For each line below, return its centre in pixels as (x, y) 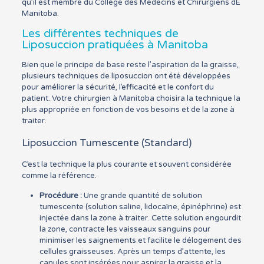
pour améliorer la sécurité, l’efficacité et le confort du (118, 87)
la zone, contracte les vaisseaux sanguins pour (125, 229)
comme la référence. (59, 176)
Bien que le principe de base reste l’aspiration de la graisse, (130, 65)
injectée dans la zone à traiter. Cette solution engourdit (140, 218)
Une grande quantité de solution (142, 196)
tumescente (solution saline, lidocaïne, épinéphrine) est (140, 207)
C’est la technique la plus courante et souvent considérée (126, 164)
